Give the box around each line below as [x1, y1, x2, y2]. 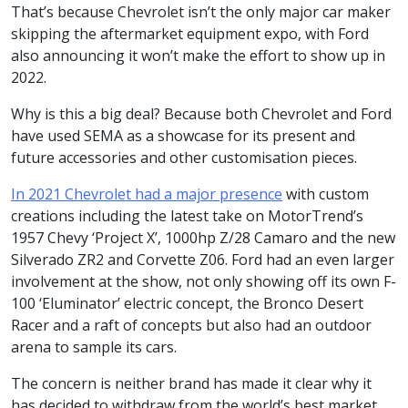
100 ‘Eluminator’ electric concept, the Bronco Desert [11, 293, 363, 313]
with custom [282, 184, 369, 204]
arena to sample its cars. [11, 337, 177, 357]
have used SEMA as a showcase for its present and [11, 126, 355, 146]
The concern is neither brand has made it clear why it [11, 373, 372, 393]
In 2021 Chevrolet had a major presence [11, 184, 282, 204]
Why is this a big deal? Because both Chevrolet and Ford [11, 104, 392, 124]
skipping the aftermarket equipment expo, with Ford [11, 24, 369, 44]
